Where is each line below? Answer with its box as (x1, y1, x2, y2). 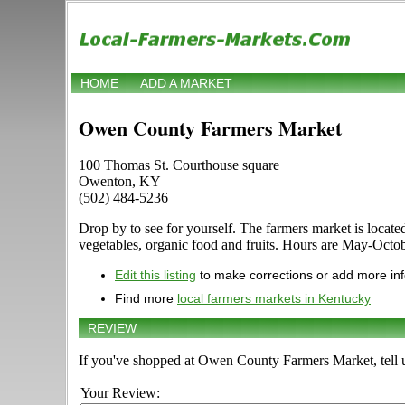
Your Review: (80, 385, 160, 401)
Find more (115, 291, 177, 306)
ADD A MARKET (140, 76, 232, 91)
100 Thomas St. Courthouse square (79, 157, 279, 174)
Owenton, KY (79, 174, 161, 190)
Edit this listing (115, 268, 196, 283)
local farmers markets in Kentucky (177, 291, 371, 306)
